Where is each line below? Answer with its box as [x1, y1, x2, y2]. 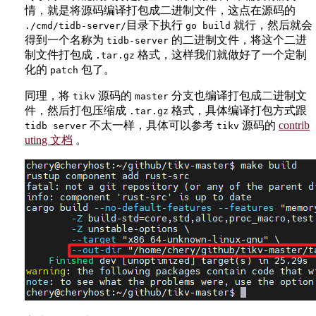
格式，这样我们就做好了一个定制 [135, 48, 307, 61]
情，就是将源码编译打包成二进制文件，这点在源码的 [25, 4, 296, 16]
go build [186, 20, 231, 31]
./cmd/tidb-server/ [25, 20, 126, 31]
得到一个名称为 [25, 33, 107, 46]
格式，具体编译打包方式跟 [169, 104, 307, 116]
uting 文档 [25, 133, 73, 146]
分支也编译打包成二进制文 [169, 89, 307, 102]
